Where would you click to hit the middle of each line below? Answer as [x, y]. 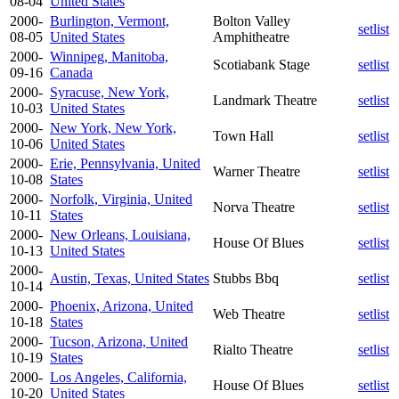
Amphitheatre [251, 37]
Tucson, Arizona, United [119, 341]
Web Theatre [249, 313]
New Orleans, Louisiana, [120, 234]
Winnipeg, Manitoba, [109, 56]
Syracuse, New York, [110, 92]
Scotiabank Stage [261, 64]
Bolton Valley [252, 20]
